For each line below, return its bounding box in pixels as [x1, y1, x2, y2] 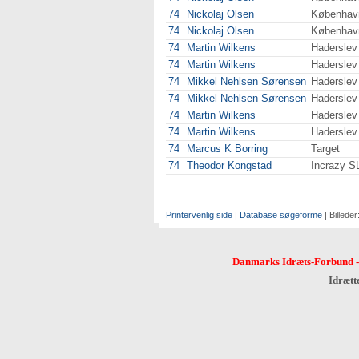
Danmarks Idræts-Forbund [232, 256, 353, 268]
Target [311, 143, 340, 155]
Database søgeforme [240, 210, 322, 220]
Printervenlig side [166, 210, 232, 220]
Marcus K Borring [187, 143, 268, 155]
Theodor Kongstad [187, 159, 272, 171]
